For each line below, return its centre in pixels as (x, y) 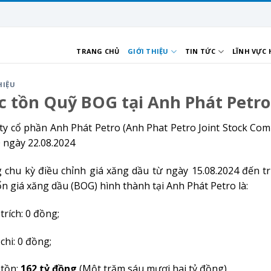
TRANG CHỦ (98, 51)
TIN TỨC (200, 51)
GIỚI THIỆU (148, 51)
